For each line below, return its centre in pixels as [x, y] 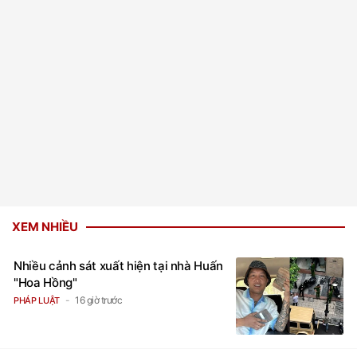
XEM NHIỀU [45, 226]
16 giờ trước [99, 300]
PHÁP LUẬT [37, 300]
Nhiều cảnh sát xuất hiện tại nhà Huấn [119, 265]
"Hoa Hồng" [45, 282]
